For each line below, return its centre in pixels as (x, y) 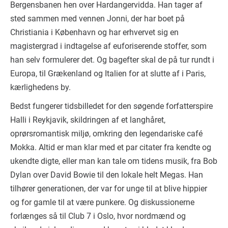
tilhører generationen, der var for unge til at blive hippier (109, 189)
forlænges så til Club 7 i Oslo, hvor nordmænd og (98, 216)
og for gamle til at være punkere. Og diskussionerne (102, 202)
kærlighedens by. (40, 87)
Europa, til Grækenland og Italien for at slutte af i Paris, (108, 74)
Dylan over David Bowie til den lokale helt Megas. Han (107, 175)
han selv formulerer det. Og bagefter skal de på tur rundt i (112, 60)
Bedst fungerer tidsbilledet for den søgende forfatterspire (111, 106)
